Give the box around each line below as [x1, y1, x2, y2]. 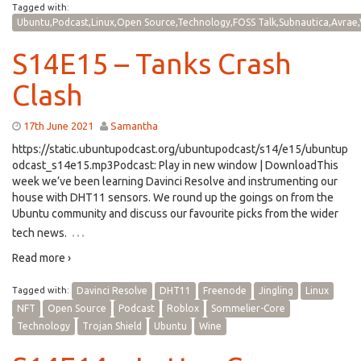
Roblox [167, 303, 199, 313]
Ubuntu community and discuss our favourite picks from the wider [12, 207, 338, 220]
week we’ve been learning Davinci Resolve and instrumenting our [12, 175, 338, 188]
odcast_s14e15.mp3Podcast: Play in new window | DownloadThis [12, 159, 338, 172]
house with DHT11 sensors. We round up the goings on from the [12, 191, 334, 204]
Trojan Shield [82, 321, 142, 331]
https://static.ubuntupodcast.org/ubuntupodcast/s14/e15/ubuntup [12, 143, 348, 156]
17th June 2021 [23, 120, 93, 131]
